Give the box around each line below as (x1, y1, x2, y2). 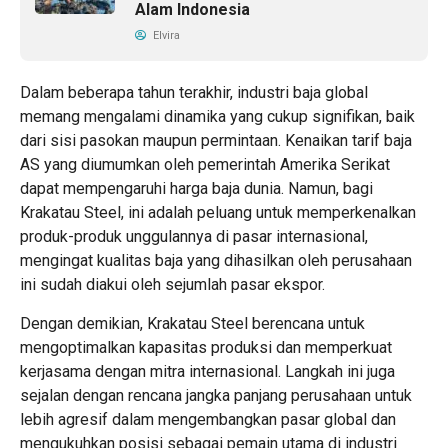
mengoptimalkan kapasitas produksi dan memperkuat (20, 338, 392, 357)
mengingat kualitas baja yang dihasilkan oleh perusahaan (20, 251, 412, 270)
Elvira (150, 29, 180, 42)
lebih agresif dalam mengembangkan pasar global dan (20, 410, 396, 429)
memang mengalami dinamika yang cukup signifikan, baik (20, 107, 415, 126)
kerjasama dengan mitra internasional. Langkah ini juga (20, 362, 395, 381)
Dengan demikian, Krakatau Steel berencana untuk (20, 314, 365, 333)
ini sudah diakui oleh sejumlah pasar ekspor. (20, 275, 325, 294)
